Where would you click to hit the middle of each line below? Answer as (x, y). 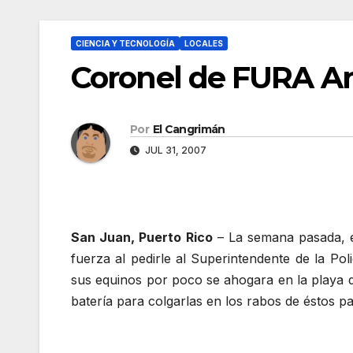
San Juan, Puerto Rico (142, 238)
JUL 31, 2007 (175, 150)
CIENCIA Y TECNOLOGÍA (125, 43)
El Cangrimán (189, 130)
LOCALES (204, 43)
